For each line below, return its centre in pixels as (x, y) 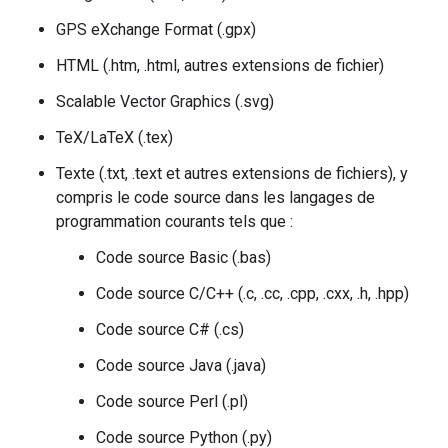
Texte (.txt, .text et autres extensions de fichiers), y (232, 173)
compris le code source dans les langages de (215, 197)
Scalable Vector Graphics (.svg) (165, 101)
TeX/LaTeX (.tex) (114, 137)
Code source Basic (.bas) (183, 257)
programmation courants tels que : (174, 221)
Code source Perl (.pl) (172, 401)
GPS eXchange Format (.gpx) (156, 29)
